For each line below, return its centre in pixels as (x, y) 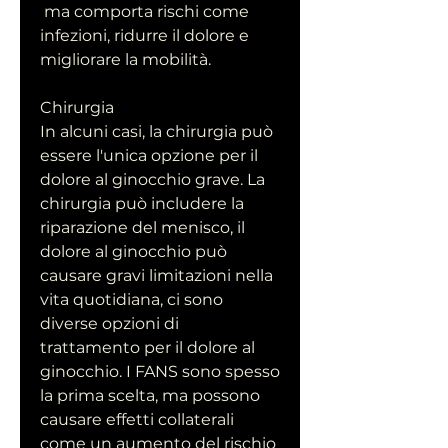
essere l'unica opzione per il (149, 156)
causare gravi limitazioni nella (156, 276)
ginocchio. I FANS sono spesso (160, 372)
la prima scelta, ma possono (150, 396)
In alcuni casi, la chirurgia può (156, 132)
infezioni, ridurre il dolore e (144, 36)
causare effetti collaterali (137, 420)
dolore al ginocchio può (133, 252)
